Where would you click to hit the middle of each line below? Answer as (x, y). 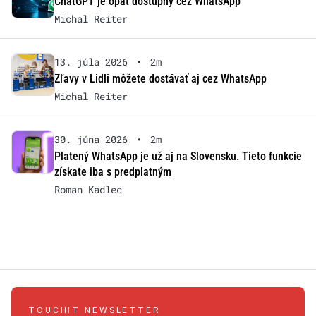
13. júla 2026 (91, 62)
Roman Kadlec (88, 190)
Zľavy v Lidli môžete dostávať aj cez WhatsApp (160, 79)
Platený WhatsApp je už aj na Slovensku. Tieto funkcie (178, 157)
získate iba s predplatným (113, 172)
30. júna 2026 (91, 140)
